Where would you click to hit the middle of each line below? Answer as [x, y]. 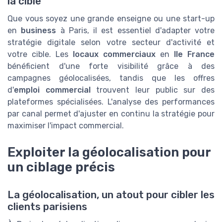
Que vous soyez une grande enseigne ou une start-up [111, 18]
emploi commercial [52, 90]
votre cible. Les [40, 54]
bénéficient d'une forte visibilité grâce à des [111, 66]
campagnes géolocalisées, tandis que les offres [111, 78]
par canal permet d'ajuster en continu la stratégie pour [111, 113]
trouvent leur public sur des [153, 90]
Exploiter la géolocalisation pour [109, 152]
